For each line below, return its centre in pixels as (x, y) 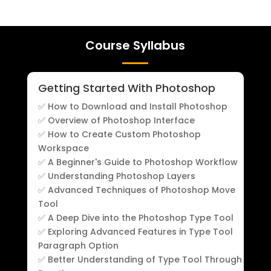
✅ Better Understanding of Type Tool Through (140, 259)
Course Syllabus (135, 45)
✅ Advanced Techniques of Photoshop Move (136, 190)
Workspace (63, 148)
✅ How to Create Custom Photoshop (119, 134)
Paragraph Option (78, 245)
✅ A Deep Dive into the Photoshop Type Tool (135, 217)
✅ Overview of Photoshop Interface (116, 120)
